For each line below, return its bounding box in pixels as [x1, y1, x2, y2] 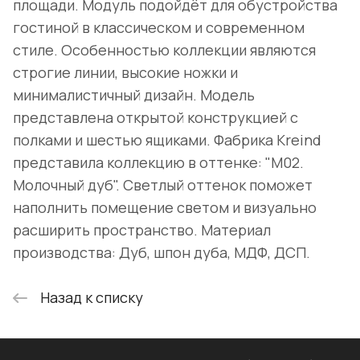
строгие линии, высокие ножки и [13, 63, 238, 83]
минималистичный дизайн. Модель [13, 85, 255, 105]
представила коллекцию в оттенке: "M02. [13, 153, 304, 173]
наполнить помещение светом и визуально [13, 198, 317, 218]
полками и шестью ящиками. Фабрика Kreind [13, 130, 321, 150]
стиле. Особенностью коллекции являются [13, 40, 316, 60]
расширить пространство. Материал [13, 220, 271, 240]
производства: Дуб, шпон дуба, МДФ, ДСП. [13, 243, 310, 263]
